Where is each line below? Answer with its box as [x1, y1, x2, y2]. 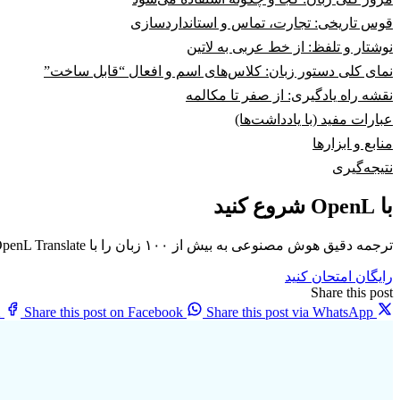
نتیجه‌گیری [332, 160, 393, 176]
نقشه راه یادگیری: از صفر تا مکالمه [186, 87, 393, 104]
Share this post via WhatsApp [206, 304, 373, 321]
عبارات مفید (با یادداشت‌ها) [235, 112, 393, 128]
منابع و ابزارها [312, 136, 393, 152]
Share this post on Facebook [24, 304, 183, 321]
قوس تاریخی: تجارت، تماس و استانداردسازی [130, 15, 393, 31]
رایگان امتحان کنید [285, 269, 393, 285]
